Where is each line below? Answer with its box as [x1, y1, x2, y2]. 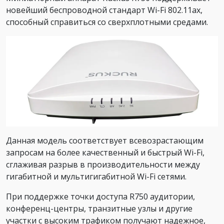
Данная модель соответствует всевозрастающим [6, 135, 203, 146]
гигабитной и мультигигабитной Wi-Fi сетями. [6, 171, 186, 182]
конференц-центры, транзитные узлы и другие [6, 203, 192, 214]
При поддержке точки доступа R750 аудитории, [6, 191, 195, 202]
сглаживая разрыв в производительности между [6, 159, 200, 170]
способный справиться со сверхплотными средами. [6, 16, 208, 27]
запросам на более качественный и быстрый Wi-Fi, [6, 147, 204, 158]
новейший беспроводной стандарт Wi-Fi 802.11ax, [6, 4, 202, 15]
